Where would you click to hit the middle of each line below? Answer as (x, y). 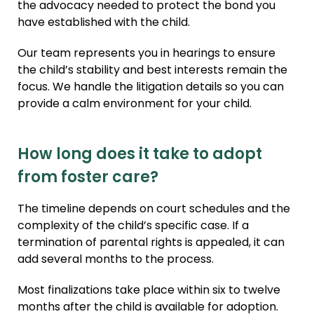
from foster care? (88, 179)
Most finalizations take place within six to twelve (149, 291)
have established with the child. (104, 23)
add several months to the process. (116, 260)
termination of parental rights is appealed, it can (151, 244)
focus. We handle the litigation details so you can (151, 88)
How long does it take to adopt (140, 156)
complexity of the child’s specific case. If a (133, 227)
